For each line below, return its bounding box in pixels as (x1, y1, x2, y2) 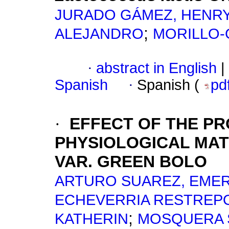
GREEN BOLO (97, 152, 207, 171)
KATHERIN (55, 211, 128, 227)
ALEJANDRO (55, 26, 144, 42)
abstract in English (96, 60, 217, 77)
